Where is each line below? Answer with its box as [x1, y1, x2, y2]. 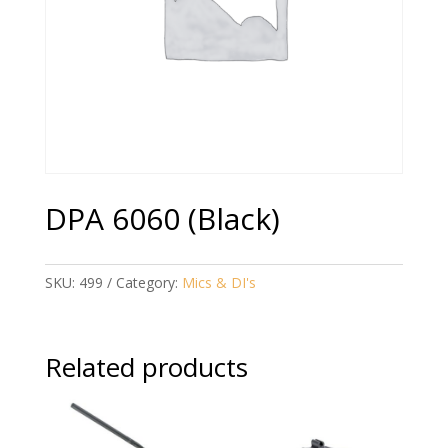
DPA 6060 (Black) [44, 198, 280, 240]
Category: [115, 273, 182, 293]
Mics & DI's [181, 273, 256, 293]
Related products [44, 349, 248, 386]
